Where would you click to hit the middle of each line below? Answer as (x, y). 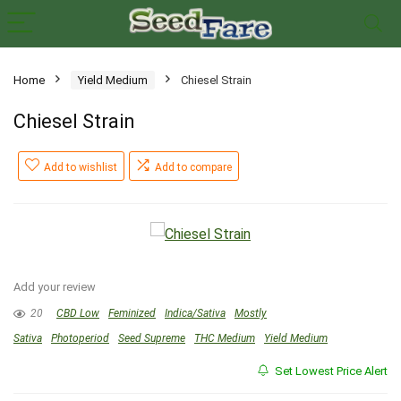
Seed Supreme (152, 338)
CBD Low (78, 313)
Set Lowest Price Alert (330, 371)
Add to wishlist (81, 167)
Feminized (132, 313)
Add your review (55, 287)
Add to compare (193, 167)
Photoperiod (80, 338)
